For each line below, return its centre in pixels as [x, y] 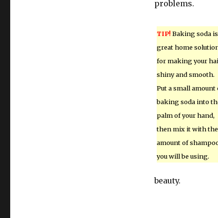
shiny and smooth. [185, 74]
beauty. [167, 181]
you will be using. [183, 156]
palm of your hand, [185, 115]
